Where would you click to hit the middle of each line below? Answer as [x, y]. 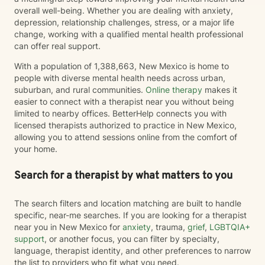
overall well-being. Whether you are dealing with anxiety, [124, 10]
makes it [220, 90]
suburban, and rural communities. [80, 90]
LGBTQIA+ [230, 227]
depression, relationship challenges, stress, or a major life [124, 22]
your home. [36, 149]
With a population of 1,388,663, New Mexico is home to [122, 66]
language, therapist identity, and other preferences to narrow [132, 251]
